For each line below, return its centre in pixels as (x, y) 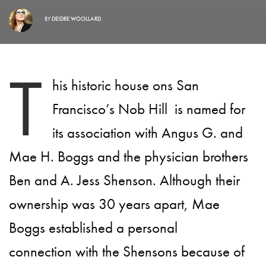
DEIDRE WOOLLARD (76, 18)
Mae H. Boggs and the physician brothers (129, 157)
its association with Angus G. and (148, 133)
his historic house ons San (126, 85)
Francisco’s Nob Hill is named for (149, 109)
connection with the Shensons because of (127, 252)
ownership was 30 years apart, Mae (115, 204)
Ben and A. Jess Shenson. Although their (125, 180)
